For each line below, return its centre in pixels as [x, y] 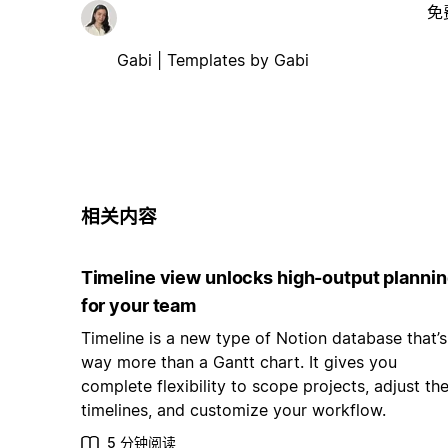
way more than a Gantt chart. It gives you [238, 362]
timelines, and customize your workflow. [233, 410]
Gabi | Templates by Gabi [212, 59]
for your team [138, 306]
